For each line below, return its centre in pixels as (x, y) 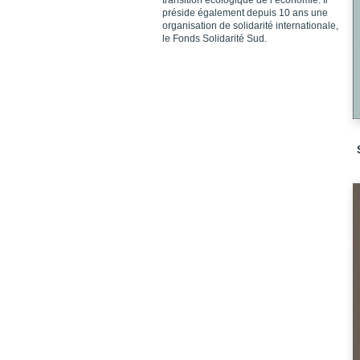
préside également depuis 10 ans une (245, 13)
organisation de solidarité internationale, (250, 26)
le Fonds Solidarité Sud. (215, 39)
